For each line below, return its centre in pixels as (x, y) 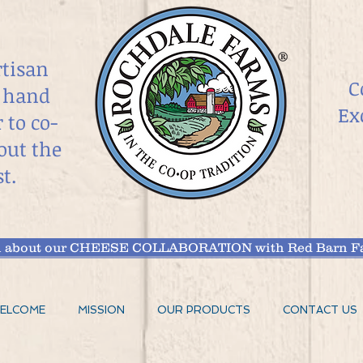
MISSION (101, 310)
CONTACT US (320, 310)
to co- (33, 122)
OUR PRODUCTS (204, 310)
